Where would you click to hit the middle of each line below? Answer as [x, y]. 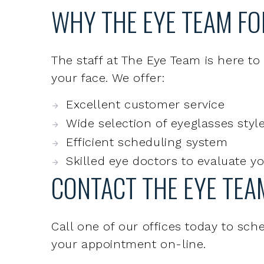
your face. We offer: [108, 23]
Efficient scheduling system [147, 88]
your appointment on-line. [129, 189]
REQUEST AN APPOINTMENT [136, 230]
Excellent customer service [146, 50]
